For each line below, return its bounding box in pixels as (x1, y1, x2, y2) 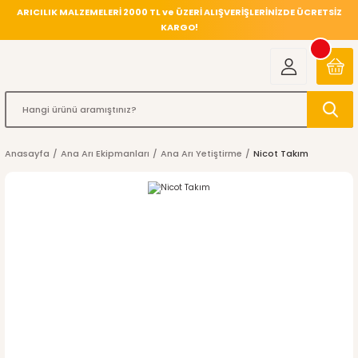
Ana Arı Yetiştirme (161, 147, 242, 160)
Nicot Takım (253, 147, 308, 160)
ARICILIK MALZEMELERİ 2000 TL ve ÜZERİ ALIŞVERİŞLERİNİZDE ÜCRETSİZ (16, 6, 342, 18)
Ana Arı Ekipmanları (61, 147, 149, 160)
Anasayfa (5, 147, 50, 160)
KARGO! (160, 21, 198, 34)
